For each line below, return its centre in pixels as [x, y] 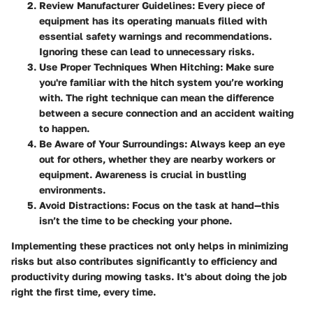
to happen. [64, 129]
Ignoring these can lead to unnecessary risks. [147, 52]
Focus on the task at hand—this [204, 205]
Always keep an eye [236, 144]
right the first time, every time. [83, 292]
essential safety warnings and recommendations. [155, 36]
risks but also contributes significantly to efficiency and [144, 261]
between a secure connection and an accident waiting [167, 113]
